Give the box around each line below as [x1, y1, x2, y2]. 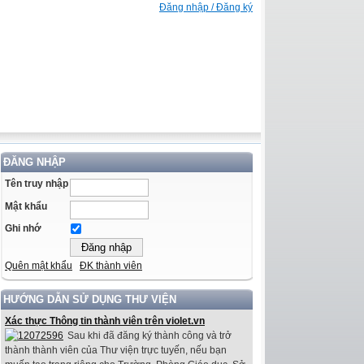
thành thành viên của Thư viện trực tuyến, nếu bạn [5, 344, 227, 357]
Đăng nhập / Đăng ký [159, 2, 253, 13]
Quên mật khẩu [5, 260, 72, 272]
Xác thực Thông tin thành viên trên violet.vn [5, 315, 205, 327]
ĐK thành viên [80, 260, 142, 272]
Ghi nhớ [5, 223, 41, 235]
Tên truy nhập [5, 178, 68, 189]
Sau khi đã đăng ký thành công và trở [67, 330, 232, 342]
